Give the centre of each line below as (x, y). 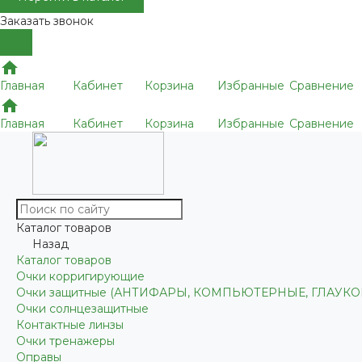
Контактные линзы (70, 325)
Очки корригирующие (80, 276)
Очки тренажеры (65, 341)
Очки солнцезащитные (82, 309)
